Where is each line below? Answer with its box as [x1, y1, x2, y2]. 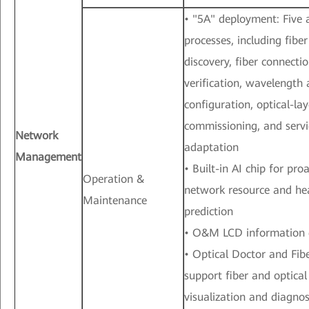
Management [15, 150, 81, 164]
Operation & [83, 172, 144, 186]
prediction [184, 205, 233, 219]
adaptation [184, 141, 239, 154]
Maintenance [83, 194, 147, 208]
